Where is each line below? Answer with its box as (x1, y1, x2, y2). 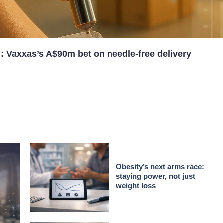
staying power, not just (116, 172, 196, 181)
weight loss (116, 181, 156, 190)
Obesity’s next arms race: (116, 162, 205, 171)
